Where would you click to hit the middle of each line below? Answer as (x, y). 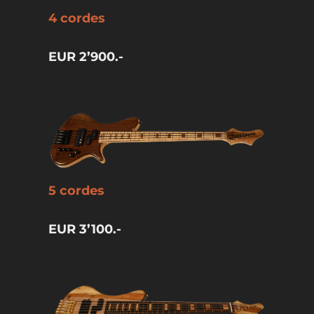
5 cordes (76, 191)
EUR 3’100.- (84, 230)
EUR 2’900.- (86, 56)
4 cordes (76, 18)
